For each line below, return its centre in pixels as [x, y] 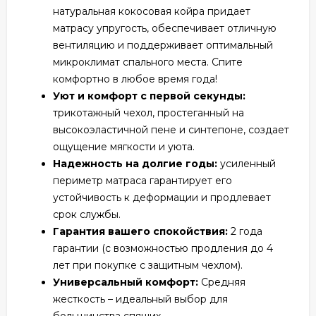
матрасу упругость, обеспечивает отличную [165, 28]
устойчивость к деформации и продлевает [162, 197]
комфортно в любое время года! [135, 79]
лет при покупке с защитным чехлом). [148, 265]
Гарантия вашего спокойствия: [140, 231]
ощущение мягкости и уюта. [124, 146]
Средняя [223, 282]
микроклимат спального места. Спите [148, 62]
